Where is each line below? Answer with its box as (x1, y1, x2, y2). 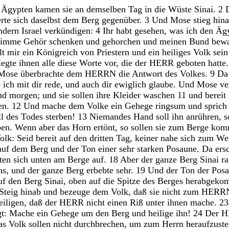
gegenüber (102, 14, 140, 25)
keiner (135, 132, 161, 143)
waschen (143, 89, 177, 100)
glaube (149, 79, 173, 89)
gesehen (134, 25, 164, 36)
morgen (9, 89, 37, 100)
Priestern (97, 47, 132, 57)
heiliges (162, 47, 193, 57)
